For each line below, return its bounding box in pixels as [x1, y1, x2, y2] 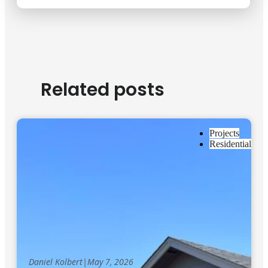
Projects [209, 128, 239, 139]
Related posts [41, 77, 165, 103]
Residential [209, 139, 251, 150]
